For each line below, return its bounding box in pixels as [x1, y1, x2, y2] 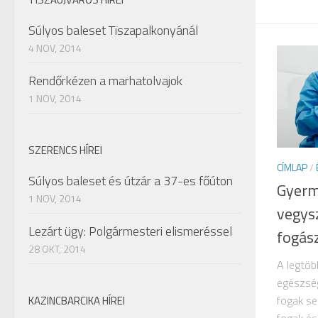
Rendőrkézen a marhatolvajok [28, 71, 182, 90]
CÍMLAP [277, 160, 307, 175]
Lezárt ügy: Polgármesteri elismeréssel [28, 221, 232, 241]
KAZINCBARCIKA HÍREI [28, 292, 125, 309]
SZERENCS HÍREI [28, 142, 102, 158]
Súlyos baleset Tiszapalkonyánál [28, 21, 198, 40]
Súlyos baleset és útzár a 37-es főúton [28, 171, 233, 190]
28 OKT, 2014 [28, 241, 86, 256]
